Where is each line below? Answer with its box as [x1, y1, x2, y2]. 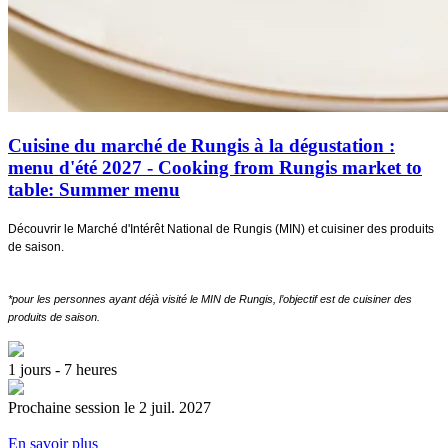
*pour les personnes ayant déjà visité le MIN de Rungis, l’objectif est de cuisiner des [8, 293, 412, 306]
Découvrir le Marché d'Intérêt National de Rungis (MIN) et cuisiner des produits [8, 222, 434, 237]
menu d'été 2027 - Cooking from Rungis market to [8, 156, 422, 178]
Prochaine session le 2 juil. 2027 [8, 399, 211, 417]
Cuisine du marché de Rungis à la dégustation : [8, 134, 395, 156]
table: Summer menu [8, 178, 180, 200]
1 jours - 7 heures [8, 361, 117, 379]
